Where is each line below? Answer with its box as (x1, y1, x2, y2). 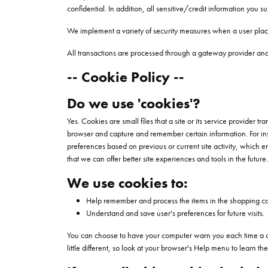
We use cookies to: (67, 173, 188, 192)
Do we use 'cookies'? (67, 94, 200, 112)
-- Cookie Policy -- (67, 68, 184, 86)
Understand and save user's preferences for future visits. (86, 208, 264, 218)
